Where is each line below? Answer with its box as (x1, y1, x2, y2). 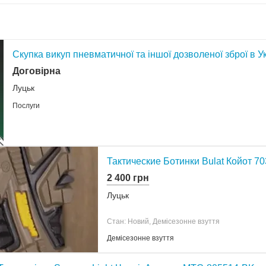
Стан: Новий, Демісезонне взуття (107, 217, 220, 226)
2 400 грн (107, 172, 149, 183)
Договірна (12, 65, 61, 76)
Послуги (12, 101, 40, 110)
